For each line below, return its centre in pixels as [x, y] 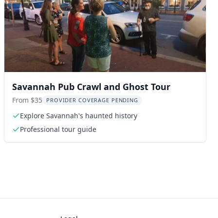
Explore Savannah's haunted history [79, 116]
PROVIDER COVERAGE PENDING [92, 100]
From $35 [27, 100]
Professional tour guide [58, 129]
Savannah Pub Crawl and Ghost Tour [91, 87]
